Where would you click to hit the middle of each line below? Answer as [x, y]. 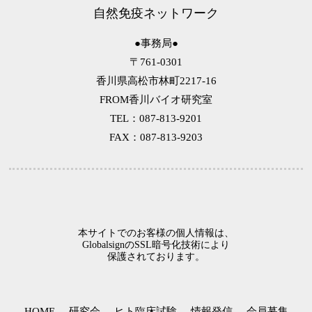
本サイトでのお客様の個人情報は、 [156, 233]
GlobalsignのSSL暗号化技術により [156, 244]
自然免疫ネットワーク [156, 13]
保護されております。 [156, 256]
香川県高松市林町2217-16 [156, 80]
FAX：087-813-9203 [156, 137]
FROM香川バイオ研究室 [156, 99]
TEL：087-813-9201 [156, 118]
